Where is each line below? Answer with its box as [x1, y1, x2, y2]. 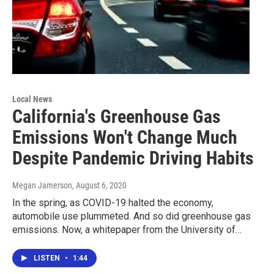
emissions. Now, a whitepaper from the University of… [12, 224, 242, 236]
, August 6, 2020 [72, 180, 127, 191]
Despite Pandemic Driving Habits [12, 147, 254, 169]
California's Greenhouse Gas [12, 106, 221, 128]
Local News [12, 94, 52, 105]
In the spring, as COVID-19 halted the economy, [12, 197, 213, 209]
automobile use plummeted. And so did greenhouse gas [12, 210, 251, 223]
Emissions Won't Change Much [12, 127, 237, 149]
